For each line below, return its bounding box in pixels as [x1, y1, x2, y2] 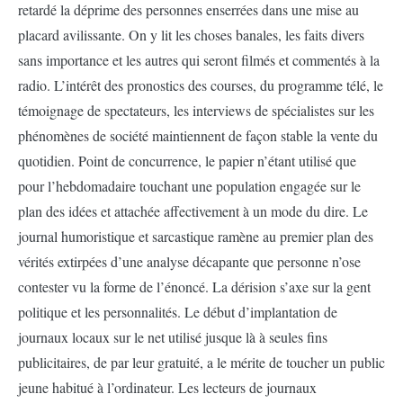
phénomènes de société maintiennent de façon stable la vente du [18, 126, 378, 145]
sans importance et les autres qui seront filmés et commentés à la [18, 50, 380, 69]
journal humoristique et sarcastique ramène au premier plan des [18, 227, 373, 246]
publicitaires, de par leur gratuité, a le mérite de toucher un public [18, 353, 385, 372]
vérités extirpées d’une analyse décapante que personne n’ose [18, 252, 361, 271]
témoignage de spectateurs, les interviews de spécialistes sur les [18, 101, 374, 120]
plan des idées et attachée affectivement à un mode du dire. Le [18, 201, 368, 220]
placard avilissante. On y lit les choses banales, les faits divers [18, 25, 364, 44]
